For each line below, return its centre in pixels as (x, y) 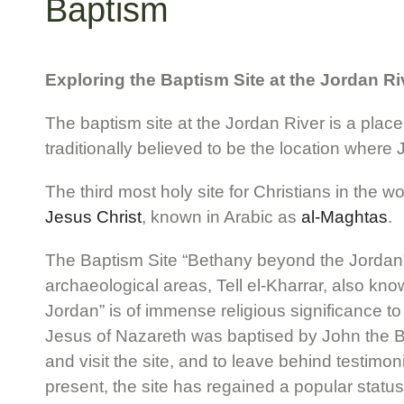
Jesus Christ (93, 217)
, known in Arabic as (221, 217)
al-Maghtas (344, 217)
